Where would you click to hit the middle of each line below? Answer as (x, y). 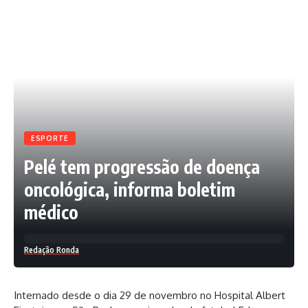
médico (51, 212)
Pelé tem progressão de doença (142, 167)
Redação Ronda (52, 250)
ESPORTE (50, 139)
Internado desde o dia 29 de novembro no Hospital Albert (150, 296)
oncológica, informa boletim (130, 190)
